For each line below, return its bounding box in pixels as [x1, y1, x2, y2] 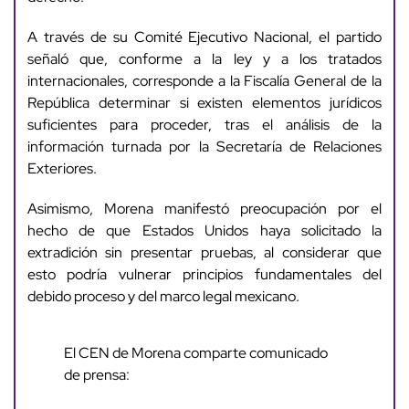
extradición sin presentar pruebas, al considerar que [26, 243, 383, 263]
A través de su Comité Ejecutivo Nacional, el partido [26, 27, 383, 47]
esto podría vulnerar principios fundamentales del [26, 265, 383, 285]
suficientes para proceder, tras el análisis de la [26, 115, 383, 135]
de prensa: [63, 365, 130, 385]
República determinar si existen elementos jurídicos [26, 93, 383, 113]
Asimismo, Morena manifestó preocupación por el [26, 199, 383, 219]
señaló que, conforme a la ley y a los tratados [26, 49, 383, 69]
